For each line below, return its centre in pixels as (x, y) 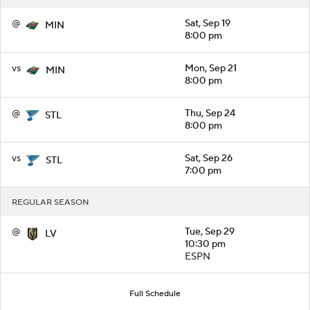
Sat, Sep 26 (209, 158)
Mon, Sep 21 (211, 68)
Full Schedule (155, 293)
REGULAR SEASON (51, 202)
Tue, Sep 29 (210, 231)
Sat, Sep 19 (208, 23)
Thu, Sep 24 (210, 113)
